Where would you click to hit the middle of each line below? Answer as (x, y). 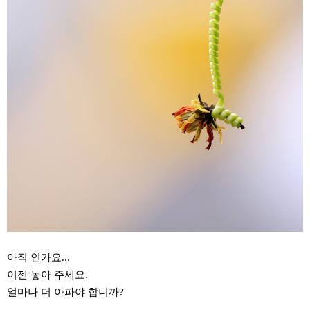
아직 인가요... (38, 258)
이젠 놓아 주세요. (47, 275)
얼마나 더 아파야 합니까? (65, 292)
